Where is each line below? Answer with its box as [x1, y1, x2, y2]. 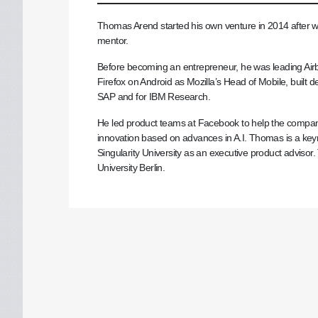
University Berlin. [97, 161, 165, 173]
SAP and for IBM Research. [97, 90, 210, 102]
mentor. [97, 34, 128, 46]
